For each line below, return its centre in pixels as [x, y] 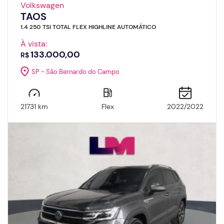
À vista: [34, 44]
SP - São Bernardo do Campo [75, 71]
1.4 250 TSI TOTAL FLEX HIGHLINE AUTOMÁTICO [88, 27]
